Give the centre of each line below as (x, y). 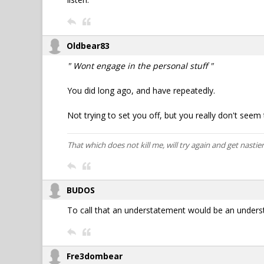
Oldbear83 (88, 46)
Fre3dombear (95, 256)
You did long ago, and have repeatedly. (141, 90)
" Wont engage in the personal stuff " (140, 66)
